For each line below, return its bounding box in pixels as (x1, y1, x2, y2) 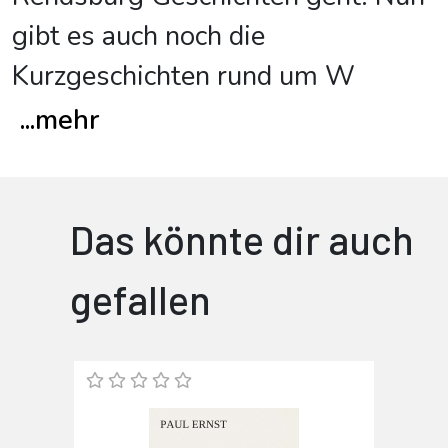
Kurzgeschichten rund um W (12, 58, 355, 95)
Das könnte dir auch (70, 215, 414, 263)
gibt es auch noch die (12, 18, 265, 55)
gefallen (70, 275, 211, 323)
